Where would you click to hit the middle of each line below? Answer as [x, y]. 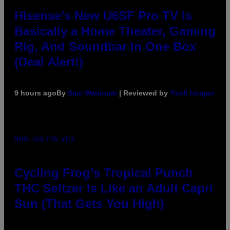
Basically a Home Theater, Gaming [115, 31]
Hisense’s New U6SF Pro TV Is [103, 15]
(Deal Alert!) [49, 62]
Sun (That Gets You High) [89, 203]
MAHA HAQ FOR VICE [45, 139]
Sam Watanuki [92, 93]
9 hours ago [35, 93]
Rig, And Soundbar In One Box [105, 46]
